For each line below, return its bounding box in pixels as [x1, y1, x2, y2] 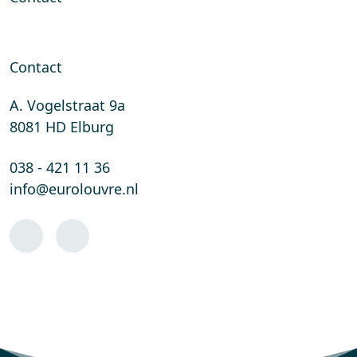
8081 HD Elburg [10, 117, 114, 137]
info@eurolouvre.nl [10, 179, 139, 199]
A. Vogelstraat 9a [10, 96, 125, 116]
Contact [10, 57, 62, 77]
